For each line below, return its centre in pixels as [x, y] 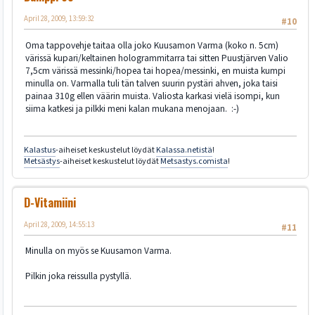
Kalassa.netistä [184, 150]
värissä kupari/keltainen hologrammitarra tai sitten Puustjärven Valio [157, 58]
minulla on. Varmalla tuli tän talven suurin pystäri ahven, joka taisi [152, 83]
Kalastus [40, 150]
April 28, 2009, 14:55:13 [59, 224]
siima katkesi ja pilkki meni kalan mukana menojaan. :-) [132, 108]
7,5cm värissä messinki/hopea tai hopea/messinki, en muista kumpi [155, 70]
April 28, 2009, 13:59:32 [59, 19]
